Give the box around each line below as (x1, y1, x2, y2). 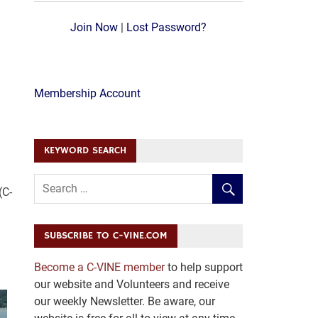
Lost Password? (126, 20, 207, 34)
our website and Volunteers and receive (33, 278, 229, 292)
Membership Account (33, 86, 141, 100)
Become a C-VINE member (33, 261, 165, 275)
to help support (164, 261, 243, 275)
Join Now (70, 20, 118, 34)
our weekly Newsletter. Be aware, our (33, 295, 215, 309)
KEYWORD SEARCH (43, 144, 126, 158)
